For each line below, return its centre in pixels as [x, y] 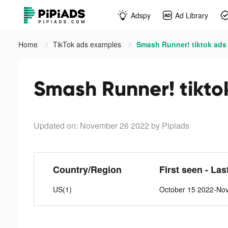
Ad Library [192, 15]
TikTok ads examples [88, 44]
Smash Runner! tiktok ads [181, 44]
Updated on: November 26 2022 [91, 125]
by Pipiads [170, 125]
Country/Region [88, 169]
